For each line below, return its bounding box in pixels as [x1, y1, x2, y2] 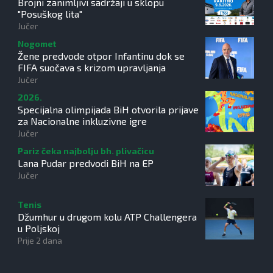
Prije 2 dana [18, 235, 62, 246]
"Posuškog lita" [18, 8, 82, 19]
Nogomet [18, 38, 56, 49]
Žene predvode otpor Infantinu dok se [18, 50, 185, 62]
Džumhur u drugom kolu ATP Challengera [18, 211, 197, 222]
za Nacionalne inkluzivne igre [18, 115, 147, 127]
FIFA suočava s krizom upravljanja [18, 62, 166, 73]
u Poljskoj [18, 222, 60, 234]
